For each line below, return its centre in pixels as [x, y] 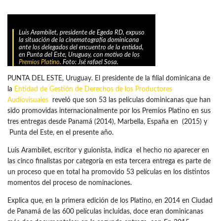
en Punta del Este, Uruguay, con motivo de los [79, 55]
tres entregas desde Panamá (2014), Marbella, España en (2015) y [107, 122]
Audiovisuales [28, 100]
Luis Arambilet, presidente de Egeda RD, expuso [82, 33]
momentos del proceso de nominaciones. [70, 183]
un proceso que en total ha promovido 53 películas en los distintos [109, 172]
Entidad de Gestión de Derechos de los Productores [93, 89]
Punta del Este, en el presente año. [60, 133]
